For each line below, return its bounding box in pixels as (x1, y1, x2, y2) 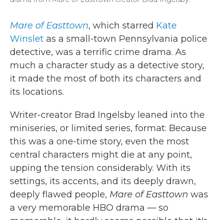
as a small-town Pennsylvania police (44, 33, 207, 44)
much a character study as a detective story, (10, 60, 204, 71)
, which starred (88, 20, 156, 31)
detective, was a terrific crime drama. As (10, 47, 186, 57)
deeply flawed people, (10, 189, 110, 200)
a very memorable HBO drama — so (10, 202, 168, 213)
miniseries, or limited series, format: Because (10, 123, 207, 134)
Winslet (10, 33, 44, 44)
